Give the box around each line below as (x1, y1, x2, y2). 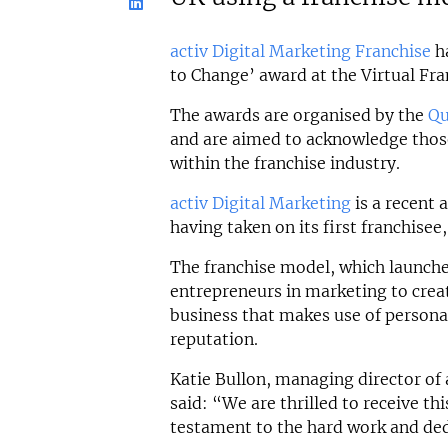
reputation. (169, 329, 258, 350)
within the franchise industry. (169, 153, 400, 174)
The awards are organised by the (169, 105, 428, 126)
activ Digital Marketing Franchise (169, 41, 431, 62)
